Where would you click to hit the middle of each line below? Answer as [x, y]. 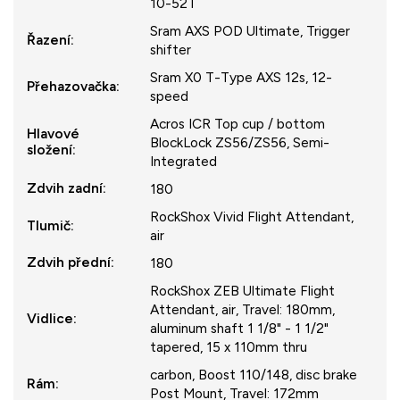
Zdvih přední [69, 262]
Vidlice [50, 318]
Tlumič [49, 225]
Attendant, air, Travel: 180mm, [242, 309]
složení [50, 149]
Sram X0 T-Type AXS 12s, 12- [241, 77]
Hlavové [53, 133]
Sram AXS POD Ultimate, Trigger [250, 30]
